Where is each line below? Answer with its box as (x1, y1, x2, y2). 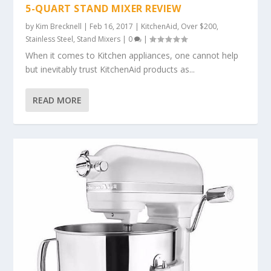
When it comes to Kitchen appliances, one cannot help (25, 50, 239, 62)
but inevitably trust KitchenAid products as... (25, 64, 195, 76)
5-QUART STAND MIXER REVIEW (25, 2, 181, 16)
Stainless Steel (25, 34, 74, 45)
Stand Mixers (77, 34, 121, 45)
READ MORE (33, 94, 82, 106)
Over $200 (181, 21, 217, 32)
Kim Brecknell (36, 21, 82, 32)
